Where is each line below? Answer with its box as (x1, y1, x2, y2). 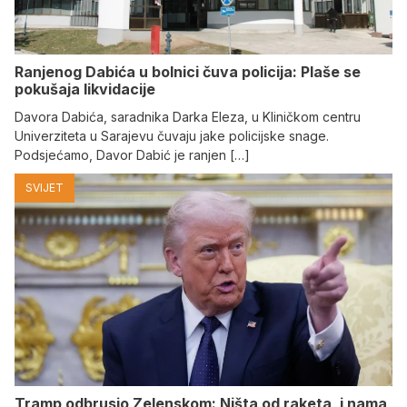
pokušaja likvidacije (15, 80, 155, 99)
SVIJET (25, 181, 64, 195)
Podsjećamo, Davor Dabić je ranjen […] (15, 147, 250, 164)
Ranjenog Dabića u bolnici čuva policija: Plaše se (15, 63, 361, 82)
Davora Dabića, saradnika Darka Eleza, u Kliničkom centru (15, 109, 361, 125)
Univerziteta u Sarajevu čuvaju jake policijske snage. (15, 128, 329, 144)
